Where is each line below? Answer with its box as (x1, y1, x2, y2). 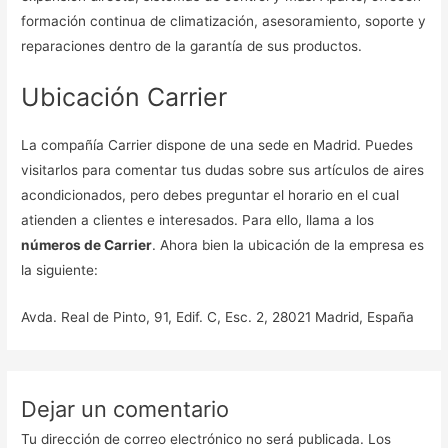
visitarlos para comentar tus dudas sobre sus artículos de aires (21, 161, 425, 178)
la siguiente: (21, 261, 103, 278)
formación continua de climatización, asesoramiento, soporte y (21, 12, 427, 29)
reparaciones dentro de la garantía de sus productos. (21, 37, 367, 54)
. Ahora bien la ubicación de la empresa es (152, 236, 425, 253)
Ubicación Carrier (21, 81, 235, 112)
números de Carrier (21, 236, 153, 253)
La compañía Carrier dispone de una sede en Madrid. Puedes (21, 136, 414, 153)
